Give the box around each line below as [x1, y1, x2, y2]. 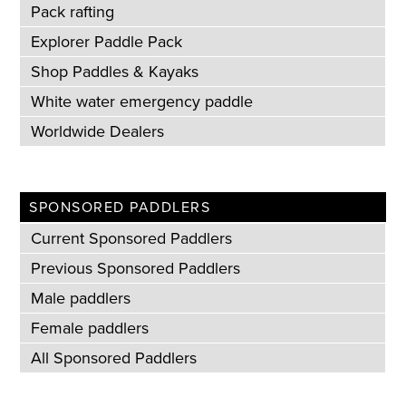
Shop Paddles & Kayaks [31, 60, 199, 84]
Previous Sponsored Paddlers [31, 256, 241, 281]
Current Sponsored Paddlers [31, 227, 233, 251]
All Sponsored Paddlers [31, 346, 198, 371]
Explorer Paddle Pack [31, 30, 183, 54]
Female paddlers [31, 316, 150, 341]
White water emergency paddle [31, 90, 254, 114]
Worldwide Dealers [31, 120, 165, 144]
